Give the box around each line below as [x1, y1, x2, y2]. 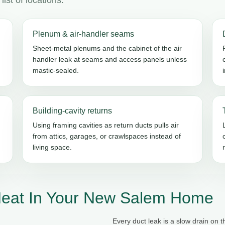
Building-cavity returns [32, 106, 112, 115]
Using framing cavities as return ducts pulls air [32, 121, 179, 129]
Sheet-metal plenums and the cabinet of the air [32, 44, 182, 52]
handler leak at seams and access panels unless [32, 55, 187, 63]
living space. [32, 143, 72, 151]
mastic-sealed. [32, 66, 79, 74]
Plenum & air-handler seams [32, 29, 134, 38]
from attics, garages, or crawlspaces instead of [32, 132, 181, 140]
